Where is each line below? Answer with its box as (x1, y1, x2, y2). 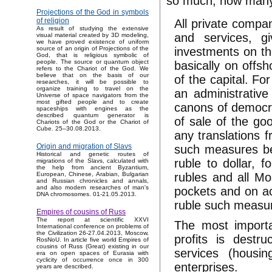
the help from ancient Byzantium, (36, 164, 149, 171)
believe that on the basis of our (36, 72, 149, 79)
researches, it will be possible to (36, 78, 149, 86)
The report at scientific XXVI (36, 216, 149, 223)
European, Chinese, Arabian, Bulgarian (36, 171, 149, 178)
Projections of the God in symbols (36, 8, 149, 17)
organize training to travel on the (36, 85, 149, 92)
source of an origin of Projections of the (36, 45, 149, 52)
